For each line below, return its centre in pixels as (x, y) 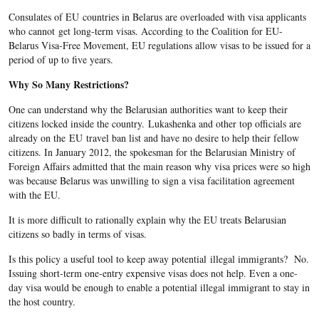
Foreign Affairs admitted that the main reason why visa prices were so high (159, 167)
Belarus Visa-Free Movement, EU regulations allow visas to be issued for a (159, 46)
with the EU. (37, 195)
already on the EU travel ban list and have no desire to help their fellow (153, 138)
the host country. (42, 302)
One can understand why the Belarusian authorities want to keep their (148, 110)
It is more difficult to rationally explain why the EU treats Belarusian (147, 220)
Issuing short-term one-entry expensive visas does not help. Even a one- (153, 273)
